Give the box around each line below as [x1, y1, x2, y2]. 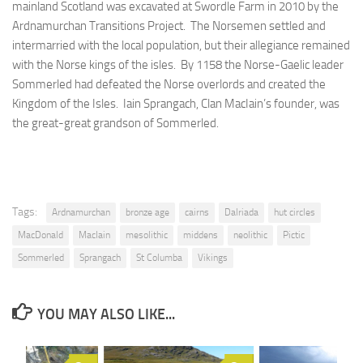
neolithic [233, 229, 267, 241]
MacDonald [18, 229, 63, 241]
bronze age [126, 207, 169, 219]
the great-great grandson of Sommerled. [12, 116, 219, 131]
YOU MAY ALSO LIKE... [36, 305, 175, 324]
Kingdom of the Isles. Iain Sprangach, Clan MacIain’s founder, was [12, 96, 340, 112]
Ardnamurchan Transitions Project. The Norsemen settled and [12, 19, 326, 34]
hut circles [274, 207, 315, 219]
